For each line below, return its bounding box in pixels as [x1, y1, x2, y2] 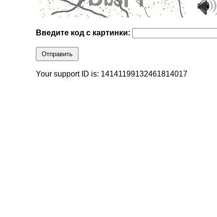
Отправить [42, 50, 73, 58]
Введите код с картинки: [36, 29, 133, 37]
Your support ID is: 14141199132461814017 [36, 70, 188, 78]
